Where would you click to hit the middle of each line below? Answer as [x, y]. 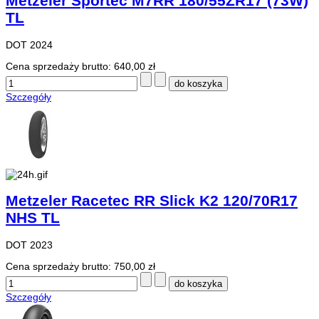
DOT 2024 [29, 45]
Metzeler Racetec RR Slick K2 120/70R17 [152, 201]
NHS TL [33, 218]
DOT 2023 [29, 245]
